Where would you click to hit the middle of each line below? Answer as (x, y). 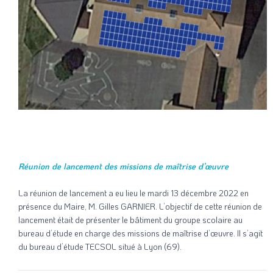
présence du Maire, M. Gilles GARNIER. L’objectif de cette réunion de (140, 206)
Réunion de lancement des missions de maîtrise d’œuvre (123, 166)
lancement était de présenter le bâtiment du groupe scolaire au (130, 219)
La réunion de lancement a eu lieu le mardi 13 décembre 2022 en (133, 193)
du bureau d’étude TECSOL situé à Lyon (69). (100, 246)
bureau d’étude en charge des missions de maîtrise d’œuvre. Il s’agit (140, 233)
